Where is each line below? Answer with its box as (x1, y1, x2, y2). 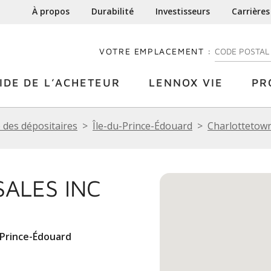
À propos (32, 5, 70, 17)
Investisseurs (155, 5, 211, 17)
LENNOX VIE (149, 76, 223, 89)
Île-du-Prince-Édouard (93, 119, 192, 132)
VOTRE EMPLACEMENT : (99, 46, 212, 56)
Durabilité (91, 5, 134, 17)
